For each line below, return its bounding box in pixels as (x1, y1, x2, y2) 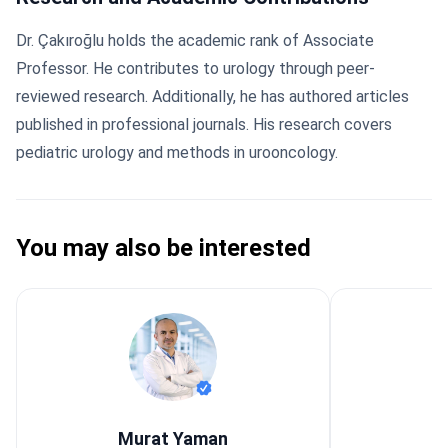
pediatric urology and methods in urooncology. (16, 143, 338, 162)
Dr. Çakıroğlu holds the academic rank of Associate (16, 31, 374, 50)
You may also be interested (16, 234, 311, 262)
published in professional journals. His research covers (16, 115, 392, 134)
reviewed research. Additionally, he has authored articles (16, 87, 409, 106)
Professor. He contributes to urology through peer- (16, 59, 375, 78)
